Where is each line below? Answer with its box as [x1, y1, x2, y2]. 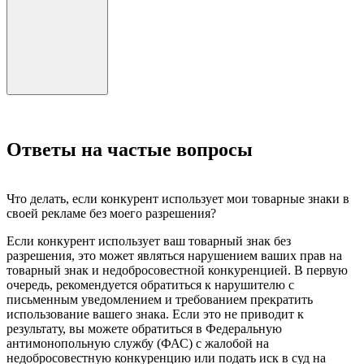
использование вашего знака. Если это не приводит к [6, 307, 304, 322]
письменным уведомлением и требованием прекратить [6, 292, 313, 307]
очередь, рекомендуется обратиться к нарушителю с [6, 278, 294, 292]
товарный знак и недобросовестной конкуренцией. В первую [6, 263, 348, 278]
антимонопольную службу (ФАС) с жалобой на [6, 336, 269, 351]
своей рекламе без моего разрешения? [6, 206, 216, 221]
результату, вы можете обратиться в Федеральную [6, 322, 282, 336]
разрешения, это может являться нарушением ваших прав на [6, 249, 342, 263]
